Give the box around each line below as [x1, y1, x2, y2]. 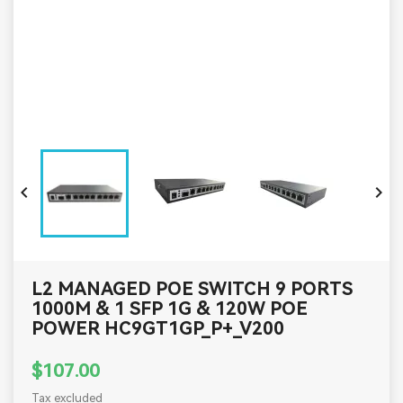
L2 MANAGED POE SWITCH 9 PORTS [31, 278, 353, 300]
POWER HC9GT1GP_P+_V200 [31, 318, 284, 339]
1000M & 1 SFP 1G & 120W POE [31, 298, 308, 319]
